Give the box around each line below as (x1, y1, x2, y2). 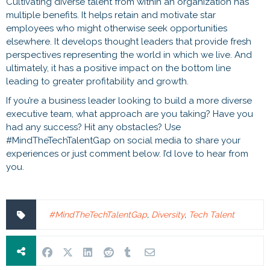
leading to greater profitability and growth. (6, 75, 189, 87)
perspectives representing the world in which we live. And (6, 49, 252, 60)
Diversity (151, 209, 184, 219)
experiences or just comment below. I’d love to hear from (6, 148, 248, 159)
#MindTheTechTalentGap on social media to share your (6, 134, 240, 146)
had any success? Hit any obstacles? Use (6, 121, 181, 133)
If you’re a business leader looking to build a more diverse (6, 95, 252, 106)
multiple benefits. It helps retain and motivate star (6, 9, 216, 20)
